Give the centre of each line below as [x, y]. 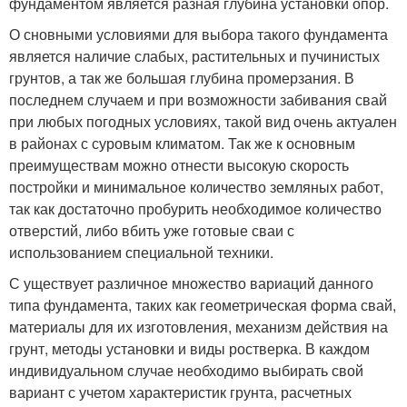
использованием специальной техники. [141, 252]
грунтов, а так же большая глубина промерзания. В [182, 78]
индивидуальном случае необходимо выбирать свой [186, 370]
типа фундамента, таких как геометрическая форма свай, [203, 305]
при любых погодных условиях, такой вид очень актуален [203, 121]
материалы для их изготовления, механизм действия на [199, 327]
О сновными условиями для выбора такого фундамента [199, 34]
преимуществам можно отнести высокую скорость [179, 165]
